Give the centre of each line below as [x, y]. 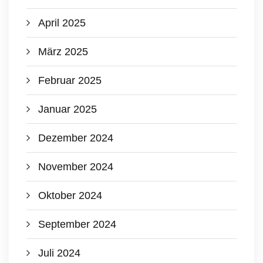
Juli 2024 [59, 253]
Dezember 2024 [76, 138]
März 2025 [63, 52]
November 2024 [76, 167]
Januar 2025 [68, 109]
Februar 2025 [70, 80]
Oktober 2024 [70, 195]
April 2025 [62, 23]
